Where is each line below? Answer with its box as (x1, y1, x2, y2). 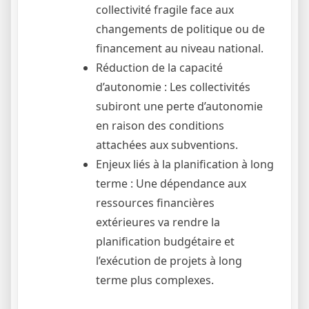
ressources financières (96, 195, 215, 210)
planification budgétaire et (96, 233, 235, 249)
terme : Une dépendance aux (96, 175, 246, 191)
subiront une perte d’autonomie (96, 98, 263, 114)
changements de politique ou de (96, 21, 265, 37)
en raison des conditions (96, 117, 224, 133)
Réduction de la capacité (96, 59, 223, 75)
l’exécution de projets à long (96, 252, 242, 268)
